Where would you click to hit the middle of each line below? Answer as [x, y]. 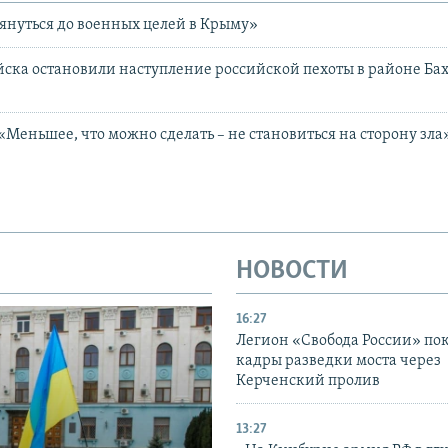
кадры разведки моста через [338, 360]
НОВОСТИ [292, 272]
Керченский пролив [308, 380]
